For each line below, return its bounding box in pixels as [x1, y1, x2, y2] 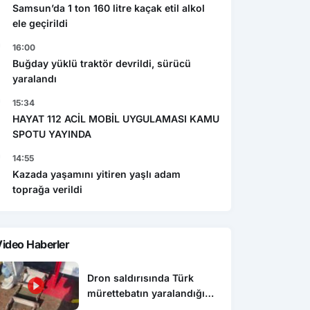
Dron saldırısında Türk [87, 272, 194, 284]
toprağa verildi [12, 183, 82, 195]
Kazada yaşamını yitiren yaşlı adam [12, 167, 181, 180]
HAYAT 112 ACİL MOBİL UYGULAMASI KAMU [12, 112, 219, 125]
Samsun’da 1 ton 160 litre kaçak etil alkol [12, 1, 205, 14]
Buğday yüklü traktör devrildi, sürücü [12, 57, 191, 69]
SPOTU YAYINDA [12, 127, 91, 140]
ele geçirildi [12, 17, 68, 29]
